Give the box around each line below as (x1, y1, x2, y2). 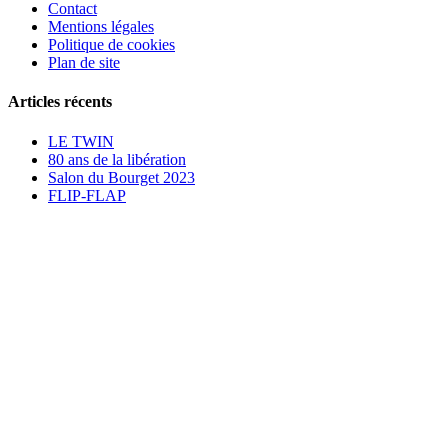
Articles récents (8, 93, 112, 111)
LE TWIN (48, 132, 114, 150)
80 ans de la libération (48, 150, 186, 168)
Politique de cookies (48, 36, 175, 53)
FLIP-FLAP (48, 186, 126, 204)
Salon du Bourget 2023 (48, 168, 195, 186)
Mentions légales (48, 18, 154, 35)
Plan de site (48, 54, 120, 71)
